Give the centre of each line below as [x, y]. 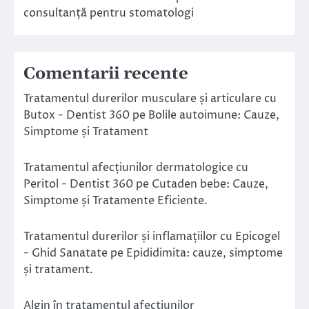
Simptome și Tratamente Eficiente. [116, 201]
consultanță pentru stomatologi [109, 13]
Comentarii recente [106, 74]
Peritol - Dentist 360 [78, 185]
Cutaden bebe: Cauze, [210, 185]
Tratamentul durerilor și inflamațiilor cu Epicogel [152, 237]
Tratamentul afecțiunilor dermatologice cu [136, 168]
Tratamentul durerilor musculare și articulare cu [150, 99]
